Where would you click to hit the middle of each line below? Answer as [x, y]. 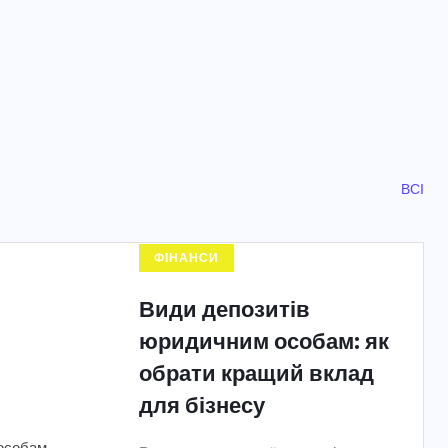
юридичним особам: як [264, 340]
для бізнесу [202, 404]
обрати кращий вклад [256, 372]
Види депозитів [224, 308]
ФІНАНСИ [186, 258]
